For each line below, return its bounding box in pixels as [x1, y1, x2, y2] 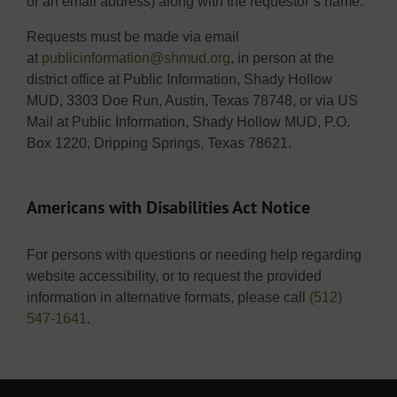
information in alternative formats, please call [27, 289, 309, 305]
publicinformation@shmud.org [42, 51, 230, 66]
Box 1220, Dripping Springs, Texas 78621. [27, 136, 292, 152]
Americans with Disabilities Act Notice [27, 196, 310, 220]
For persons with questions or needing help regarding [27, 246, 362, 262]
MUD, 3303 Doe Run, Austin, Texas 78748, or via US [27, 93, 358, 109]
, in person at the [230, 51, 334, 66]
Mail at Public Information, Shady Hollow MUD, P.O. [27, 114, 350, 130]
